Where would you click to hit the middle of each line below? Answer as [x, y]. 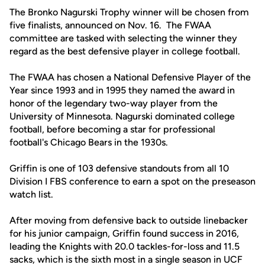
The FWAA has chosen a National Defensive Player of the [130, 77]
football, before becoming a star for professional [112, 129]
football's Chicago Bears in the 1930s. [89, 142]
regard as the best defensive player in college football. [125, 51]
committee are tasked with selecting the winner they [123, 38]
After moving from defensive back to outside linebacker [129, 220]
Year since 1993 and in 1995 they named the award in [122, 90]
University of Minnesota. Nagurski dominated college [122, 116]
